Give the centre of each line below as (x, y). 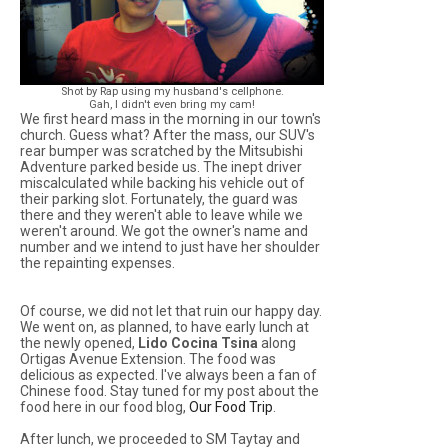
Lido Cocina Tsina (198, 343)
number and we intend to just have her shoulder (170, 247)
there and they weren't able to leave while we (161, 215)
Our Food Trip (231, 407)
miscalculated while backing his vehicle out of (162, 183)
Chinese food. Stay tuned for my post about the (169, 391)
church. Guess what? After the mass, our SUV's (167, 135)
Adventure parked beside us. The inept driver (161, 167)
